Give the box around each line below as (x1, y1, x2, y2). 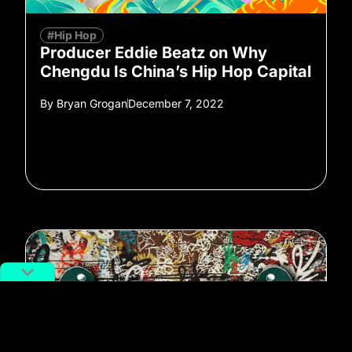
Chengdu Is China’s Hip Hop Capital (40, 61, 311, 81)
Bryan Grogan (53, 96, 127, 110)
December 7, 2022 (128, 96, 224, 110)
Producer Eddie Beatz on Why (40, 42, 267, 62)
